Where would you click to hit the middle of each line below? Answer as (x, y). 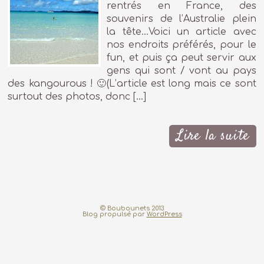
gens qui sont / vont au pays (181, 70)
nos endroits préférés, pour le (181, 44)
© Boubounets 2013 (132, 209)
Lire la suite (212, 136)
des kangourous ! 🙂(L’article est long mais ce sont (132, 83)
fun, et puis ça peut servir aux (181, 57)
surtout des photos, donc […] (77, 96)
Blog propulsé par (114, 214)
